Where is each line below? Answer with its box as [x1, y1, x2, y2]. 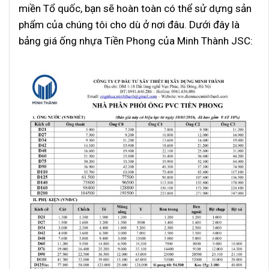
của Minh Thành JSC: [158, 34, 253, 47]
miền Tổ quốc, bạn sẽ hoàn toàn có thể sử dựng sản [19, 2, 252, 14]
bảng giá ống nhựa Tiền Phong [19, 34, 156, 47]
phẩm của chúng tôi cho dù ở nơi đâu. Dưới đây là [19, 18, 240, 31]
